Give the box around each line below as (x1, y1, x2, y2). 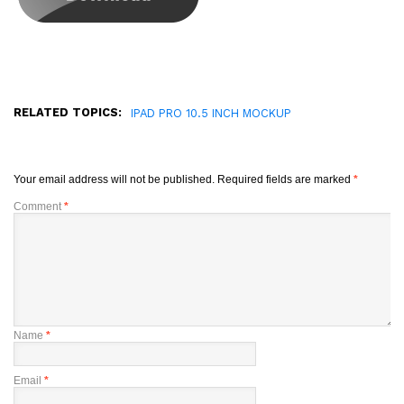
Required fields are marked (217, 172, 353, 186)
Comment (14, 199, 64, 213)
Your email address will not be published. (14, 172, 215, 186)
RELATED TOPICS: (14, 105, 122, 119)
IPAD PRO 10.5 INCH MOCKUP (131, 106, 291, 120)
